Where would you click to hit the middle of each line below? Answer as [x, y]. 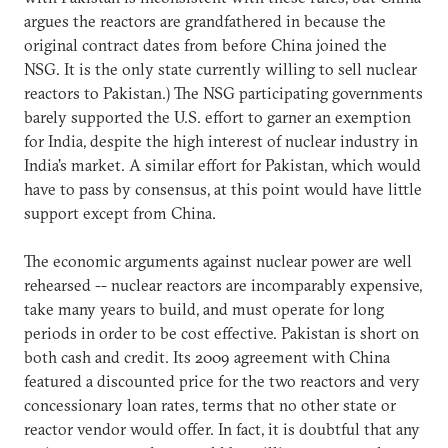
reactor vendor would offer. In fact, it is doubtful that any [222, 428]
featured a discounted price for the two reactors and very [222, 380]
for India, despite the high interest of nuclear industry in [221, 140]
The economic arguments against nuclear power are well [218, 260]
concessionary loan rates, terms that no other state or [210, 404]
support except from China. [120, 212]
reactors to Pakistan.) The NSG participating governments [223, 92]
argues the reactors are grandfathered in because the [205, 20]
